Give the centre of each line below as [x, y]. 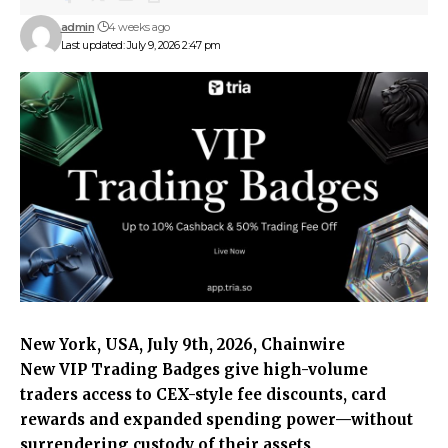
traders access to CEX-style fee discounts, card [203, 394]
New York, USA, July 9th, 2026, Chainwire [182, 344]
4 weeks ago [139, 27]
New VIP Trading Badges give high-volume [194, 369]
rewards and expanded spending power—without [216, 419]
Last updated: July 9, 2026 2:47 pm [140, 45]
